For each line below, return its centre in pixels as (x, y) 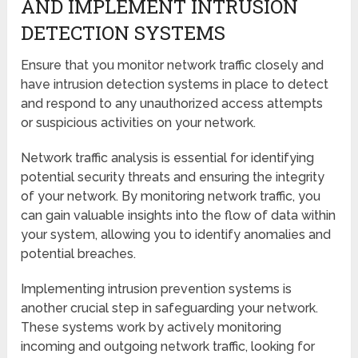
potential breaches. (79, 253)
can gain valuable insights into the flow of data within (179, 215)
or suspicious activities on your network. (139, 122)
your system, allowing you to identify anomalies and (176, 234)
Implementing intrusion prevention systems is (157, 288)
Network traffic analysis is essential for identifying (168, 157)
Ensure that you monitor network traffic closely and (173, 65)
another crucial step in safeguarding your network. (170, 308)
